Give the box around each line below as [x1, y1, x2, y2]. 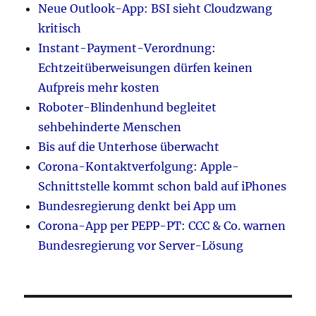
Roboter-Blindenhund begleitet [38, 100, 217, 115]
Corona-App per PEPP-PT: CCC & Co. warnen [38, 219, 286, 233]
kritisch [38, 21, 82, 36]
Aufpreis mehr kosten [38, 80, 160, 95]
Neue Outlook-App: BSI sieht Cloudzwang [38, 1, 273, 16]
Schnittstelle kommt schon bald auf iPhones [38, 179, 287, 194]
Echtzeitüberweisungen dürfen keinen [38, 61, 253, 75]
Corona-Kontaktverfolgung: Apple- [38, 159, 240, 174]
